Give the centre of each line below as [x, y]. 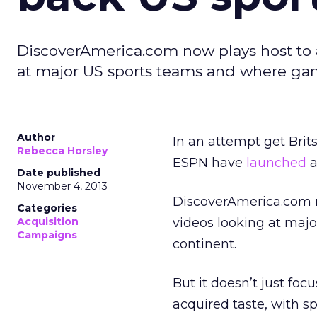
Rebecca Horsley [62, 151]
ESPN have [209, 163]
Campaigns [47, 235]
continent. [204, 244]
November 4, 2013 [62, 186]
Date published [59, 173]
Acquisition [48, 221]
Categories [47, 208]
